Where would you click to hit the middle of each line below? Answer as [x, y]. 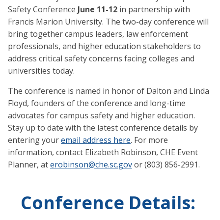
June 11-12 [97, 10]
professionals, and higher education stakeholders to [104, 46]
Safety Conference [43, 10]
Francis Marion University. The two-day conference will [108, 22]
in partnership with [154, 10]
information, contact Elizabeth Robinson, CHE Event [103, 152]
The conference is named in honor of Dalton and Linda [109, 91]
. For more [149, 140]
